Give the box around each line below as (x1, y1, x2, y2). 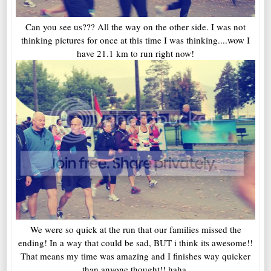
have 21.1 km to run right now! (77, 47, 194, 60)
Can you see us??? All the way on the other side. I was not (25, 21, 246, 33)
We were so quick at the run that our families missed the (30, 223, 241, 236)
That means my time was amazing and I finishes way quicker (21, 250, 250, 263)
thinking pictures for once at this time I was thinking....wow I (21, 34, 250, 47)
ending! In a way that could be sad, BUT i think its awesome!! (18, 237, 253, 249)
